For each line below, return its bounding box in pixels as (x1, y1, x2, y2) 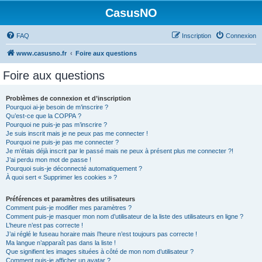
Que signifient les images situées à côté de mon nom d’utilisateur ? (6, 248, 194, 255)
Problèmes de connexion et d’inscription (6, 95, 131, 102)
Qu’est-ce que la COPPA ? (6, 112, 81, 119)
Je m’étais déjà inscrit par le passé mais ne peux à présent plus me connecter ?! (6, 147, 233, 154)
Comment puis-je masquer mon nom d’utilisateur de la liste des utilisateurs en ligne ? (6, 213, 243, 220)
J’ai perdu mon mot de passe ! (6, 156, 91, 163)
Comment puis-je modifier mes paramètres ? (6, 204, 132, 211)
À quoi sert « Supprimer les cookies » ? (6, 174, 117, 181)
